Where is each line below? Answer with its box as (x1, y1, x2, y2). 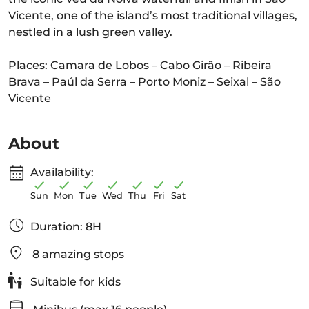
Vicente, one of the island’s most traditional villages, (8, 9, 297, 22)
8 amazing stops (30, 248, 124, 261)
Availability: (30, 166, 94, 179)
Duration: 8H (30, 220, 101, 233)
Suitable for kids (28, 275, 121, 288)
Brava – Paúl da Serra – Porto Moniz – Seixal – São (8, 75, 281, 88)
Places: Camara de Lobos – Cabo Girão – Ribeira (8, 59, 272, 72)
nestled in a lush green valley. (8, 26, 172, 39)
